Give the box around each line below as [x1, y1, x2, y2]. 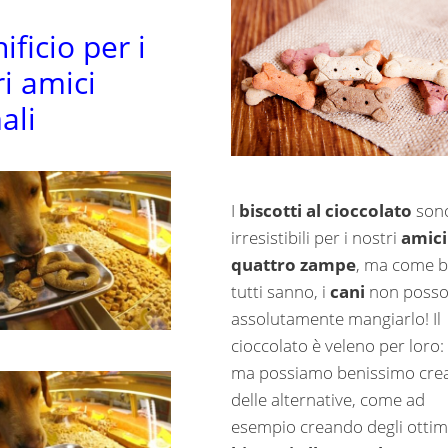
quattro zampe [230, 252, 356, 276]
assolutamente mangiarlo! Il [230, 306, 441, 330]
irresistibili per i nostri [230, 225, 401, 249]
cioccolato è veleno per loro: [230, 333, 444, 357]
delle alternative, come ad [230, 387, 425, 411]
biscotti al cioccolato [238, 198, 412, 222]
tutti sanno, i [230, 279, 330, 303]
